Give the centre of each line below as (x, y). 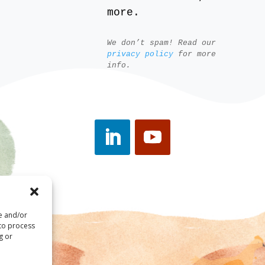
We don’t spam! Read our (161, 43)
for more (194, 54)
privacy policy (140, 54)
